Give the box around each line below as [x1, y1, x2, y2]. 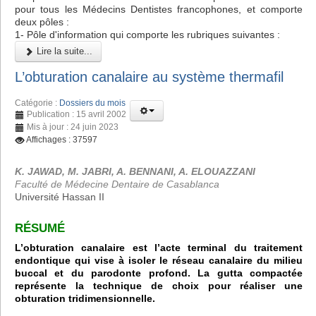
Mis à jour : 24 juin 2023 [27, 121, 119, 132]
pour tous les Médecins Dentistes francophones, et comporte [15, 4, 303, 16]
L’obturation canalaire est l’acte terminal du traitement [15, 242, 303, 254]
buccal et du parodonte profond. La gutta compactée [15, 267, 303, 279]
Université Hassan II [15, 190, 104, 202]
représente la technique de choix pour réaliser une [15, 280, 303, 292]
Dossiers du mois [59, 97, 126, 108]
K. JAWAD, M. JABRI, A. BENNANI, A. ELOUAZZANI [15, 165, 255, 177]
